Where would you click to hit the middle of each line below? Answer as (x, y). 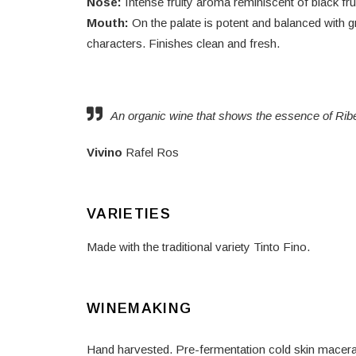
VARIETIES (129, 214)
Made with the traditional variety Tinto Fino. (198, 247)
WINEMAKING (139, 308)
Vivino (104, 152)
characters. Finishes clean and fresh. (183, 43)
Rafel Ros (151, 152)
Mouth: (109, 23)
